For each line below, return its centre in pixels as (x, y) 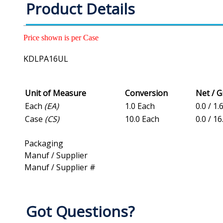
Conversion (146, 93)
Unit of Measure (56, 93)
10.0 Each (142, 119)
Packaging (44, 144)
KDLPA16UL (46, 59)
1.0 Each (140, 106)
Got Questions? (80, 212)
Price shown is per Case (61, 38)
